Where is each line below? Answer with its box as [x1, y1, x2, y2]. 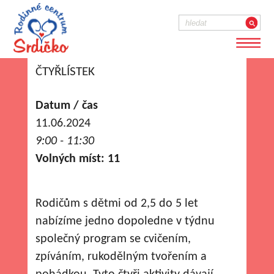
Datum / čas [35, 100, 98, 112]
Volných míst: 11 [35, 153, 120, 165]
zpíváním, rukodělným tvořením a [35, 251, 207, 263]
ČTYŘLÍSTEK [35, 65, 95, 78]
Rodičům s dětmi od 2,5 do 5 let [35, 198, 199, 210]
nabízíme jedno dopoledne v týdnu [35, 215, 215, 228]
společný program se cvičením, [35, 233, 191, 245]
